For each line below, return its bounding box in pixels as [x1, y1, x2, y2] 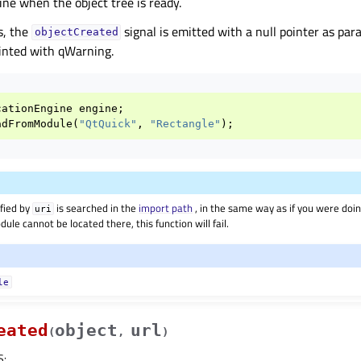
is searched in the [54, 200, 139, 217]
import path [139, 200, 193, 217]
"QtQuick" [79, 117, 137, 130]
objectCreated [34, 26, 118, 39]
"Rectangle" [150, 117, 221, 130]
